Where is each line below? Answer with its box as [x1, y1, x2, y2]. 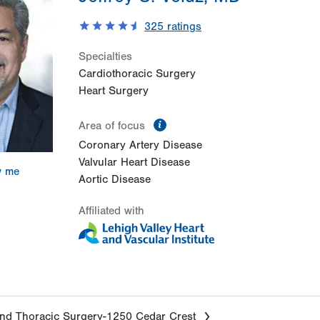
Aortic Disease [79, 173, 151, 186]
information [171, 116, 227, 129]
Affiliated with [79, 204, 144, 218]
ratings [164, 20, 201, 34]
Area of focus [79, 119, 149, 133]
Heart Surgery [79, 84, 149, 98]
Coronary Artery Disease [79, 139, 202, 152]
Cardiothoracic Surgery [79, 67, 196, 81]
